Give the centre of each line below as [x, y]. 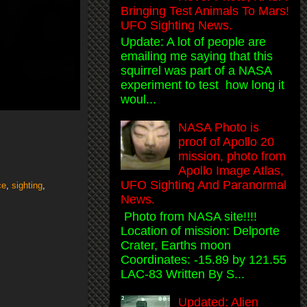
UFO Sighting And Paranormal [204, 185]
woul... [138, 100]
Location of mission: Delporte [200, 231]
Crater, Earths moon [176, 245]
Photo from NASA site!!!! [189, 216]
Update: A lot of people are [193, 42]
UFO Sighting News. [176, 25]
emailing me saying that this [197, 57]
